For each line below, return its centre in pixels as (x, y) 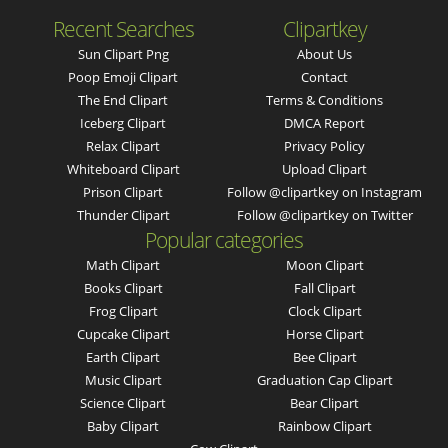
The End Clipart (123, 100)
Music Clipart (123, 380)
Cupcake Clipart (123, 334)
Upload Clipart (325, 169)
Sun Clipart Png (123, 54)
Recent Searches (123, 29)
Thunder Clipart (123, 215)
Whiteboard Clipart (123, 169)
